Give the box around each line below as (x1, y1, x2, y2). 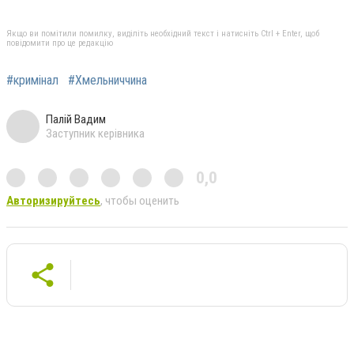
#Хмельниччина (68, 72, 147, 88)
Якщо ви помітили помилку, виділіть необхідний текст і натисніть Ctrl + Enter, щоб (6, 28, 319, 39)
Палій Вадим (46, 111, 106, 126)
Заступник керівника (46, 126, 145, 141)
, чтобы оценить (100, 193, 179, 208)
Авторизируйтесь (6, 193, 100, 208)
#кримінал (6, 72, 58, 88)
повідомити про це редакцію (6, 37, 113, 48)
